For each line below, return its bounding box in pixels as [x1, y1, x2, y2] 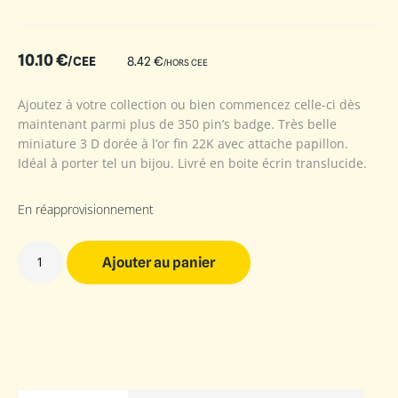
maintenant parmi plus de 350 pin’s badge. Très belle [18, 115, 337, 132]
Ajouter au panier [101, 254, 215, 272]
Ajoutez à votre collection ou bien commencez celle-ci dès [18, 95, 361, 113]
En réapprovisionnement [18, 200, 154, 218]
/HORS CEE [163, 57, 208, 68]
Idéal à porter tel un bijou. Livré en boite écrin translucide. [18, 154, 367, 171]
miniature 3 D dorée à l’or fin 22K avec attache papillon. [18, 134, 348, 152]
